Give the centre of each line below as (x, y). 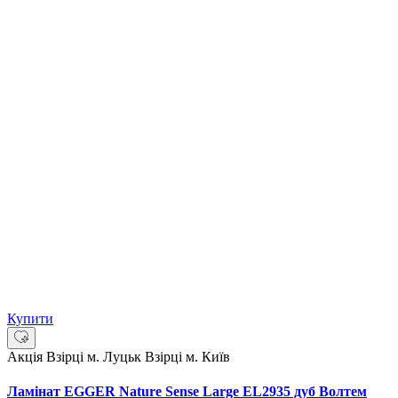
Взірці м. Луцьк (96, 357)
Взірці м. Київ (187, 357)
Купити (30, 319)
